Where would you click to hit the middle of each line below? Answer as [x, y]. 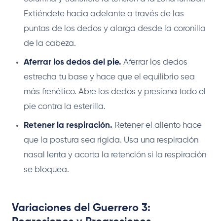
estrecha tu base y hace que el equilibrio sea [109, 77]
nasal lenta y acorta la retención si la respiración [115, 155]
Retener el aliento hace [157, 125]
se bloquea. [46, 170]
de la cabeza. [50, 43]
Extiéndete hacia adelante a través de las [104, 14]
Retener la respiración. [68, 125]
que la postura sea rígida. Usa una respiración [111, 140]
